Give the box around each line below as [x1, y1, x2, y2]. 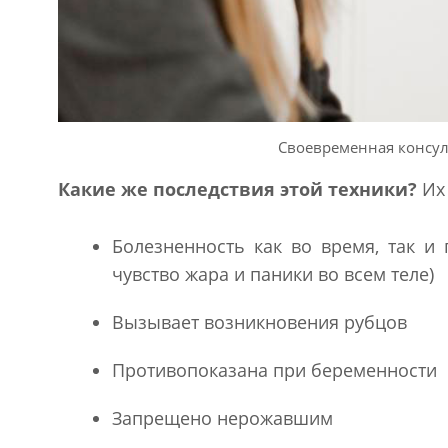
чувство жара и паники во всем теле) [111, 261, 434, 286]
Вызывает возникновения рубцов [111, 309, 407, 334]
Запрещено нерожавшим [111, 405, 333, 430]
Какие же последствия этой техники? [57, 176, 417, 201]
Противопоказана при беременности [111, 357, 437, 382]
